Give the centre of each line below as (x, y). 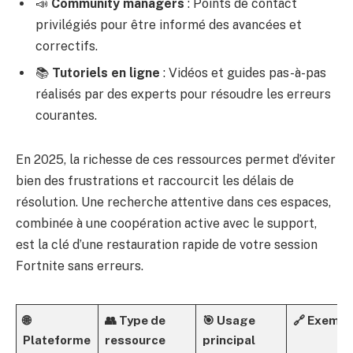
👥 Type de (135, 321)
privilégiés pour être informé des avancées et (169, 25)
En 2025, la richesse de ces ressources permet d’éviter (176, 160)
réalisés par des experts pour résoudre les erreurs (183, 95)
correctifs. (67, 46)
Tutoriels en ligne (106, 73)
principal (229, 340)
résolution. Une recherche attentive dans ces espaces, (173, 203)
